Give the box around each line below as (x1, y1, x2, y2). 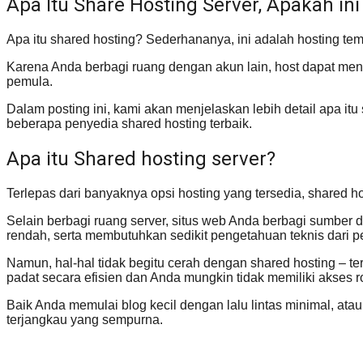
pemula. (6, 75, 53, 89)
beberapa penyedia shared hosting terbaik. (6, 117, 252, 131)
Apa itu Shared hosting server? (6, 147, 275, 171)
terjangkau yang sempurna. (6, 312, 163, 327)
